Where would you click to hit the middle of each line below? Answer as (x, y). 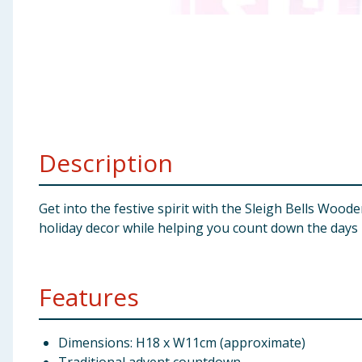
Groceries (38, 99)
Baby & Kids (44, 20)
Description (106, 163)
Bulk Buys (37, 139)
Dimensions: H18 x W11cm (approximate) (182, 343)
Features (89, 297)
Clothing (35, 60)
